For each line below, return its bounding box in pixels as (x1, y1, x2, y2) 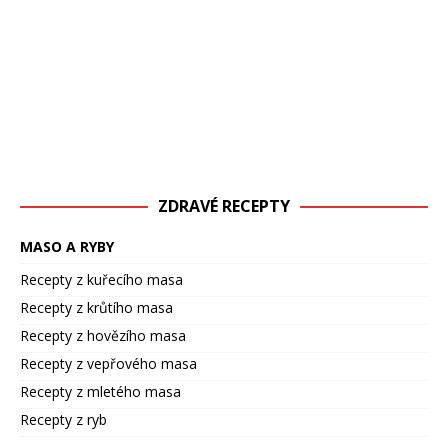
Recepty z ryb (20, 410, 107, 430)
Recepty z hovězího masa (20, 326, 186, 346)
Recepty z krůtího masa (20, 298, 173, 318)
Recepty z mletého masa (20, 382, 181, 402)
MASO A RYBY (20, 237, 114, 257)
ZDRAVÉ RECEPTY (158, 195, 290, 218)
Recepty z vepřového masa (20, 354, 197, 374)
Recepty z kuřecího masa (20, 270, 183, 290)
